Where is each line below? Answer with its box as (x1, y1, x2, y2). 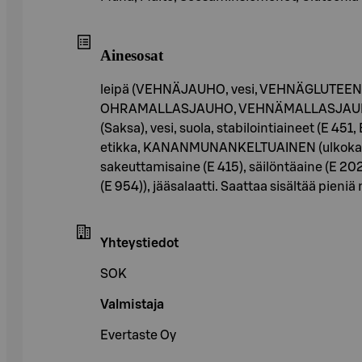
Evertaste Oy (100, 329, 176, 343)
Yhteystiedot (100, 237, 179, 250)
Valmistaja (100, 298, 164, 312)
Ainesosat (100, 47, 163, 65)
